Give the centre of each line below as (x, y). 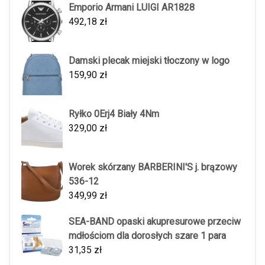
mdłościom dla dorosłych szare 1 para (147, 236)
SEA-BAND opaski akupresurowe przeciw (155, 222)
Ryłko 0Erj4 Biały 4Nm (114, 114)
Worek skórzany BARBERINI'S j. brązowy (153, 167)
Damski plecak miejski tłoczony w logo (149, 61)
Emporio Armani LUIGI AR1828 (132, 8)
